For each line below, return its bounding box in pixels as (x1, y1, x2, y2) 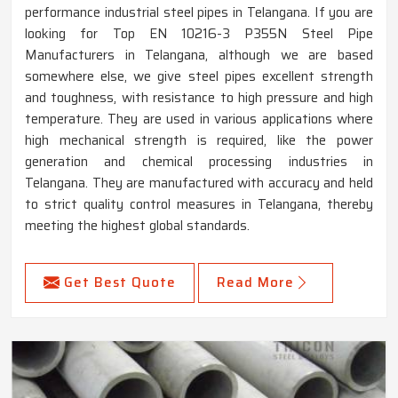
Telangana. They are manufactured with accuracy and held (25, 171, 373, 194)
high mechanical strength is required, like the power (25, 129, 373, 151)
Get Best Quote (64, 271, 176, 293)
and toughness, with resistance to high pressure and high (25, 86, 373, 108)
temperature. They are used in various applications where (25, 107, 373, 130)
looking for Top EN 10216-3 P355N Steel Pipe (25, 22, 373, 44)
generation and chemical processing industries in (25, 150, 373, 172)
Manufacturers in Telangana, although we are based (25, 44, 373, 66)
